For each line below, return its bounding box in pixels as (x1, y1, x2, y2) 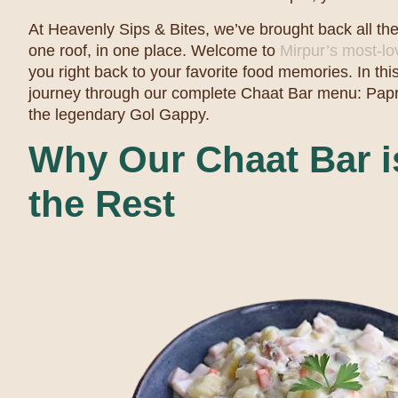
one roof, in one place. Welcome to (28, 41, 280, 60)
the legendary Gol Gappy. (28, 105, 210, 123)
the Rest (28, 183, 175, 226)
